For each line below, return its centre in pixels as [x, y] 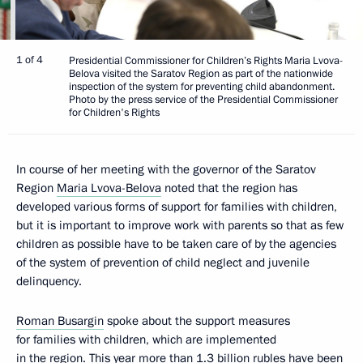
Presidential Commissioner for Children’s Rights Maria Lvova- [206, 61]
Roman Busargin [60, 321]
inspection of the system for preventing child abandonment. [202, 87]
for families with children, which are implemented [146, 340]
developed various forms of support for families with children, [177, 207]
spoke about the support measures [197, 321]
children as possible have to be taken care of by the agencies [176, 244]
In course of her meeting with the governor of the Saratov [166, 170]
